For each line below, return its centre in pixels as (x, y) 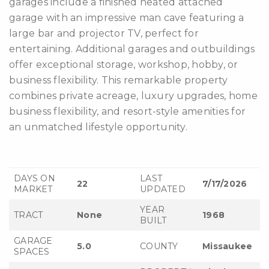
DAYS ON (35, 178)
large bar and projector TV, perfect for (104, 33)
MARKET (33, 189)
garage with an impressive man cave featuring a (127, 18)
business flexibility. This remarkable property (119, 80)
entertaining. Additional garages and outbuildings (132, 49)
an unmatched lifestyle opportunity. (98, 127)
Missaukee (228, 246)
